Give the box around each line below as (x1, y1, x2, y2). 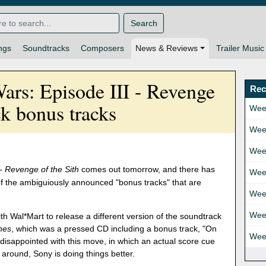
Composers (81, 43, 124, 53)
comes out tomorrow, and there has (79, 164, 215, 175)
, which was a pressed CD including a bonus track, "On (11, 224, 217, 234)
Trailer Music (216, 43, 264, 53)
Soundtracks (23, 43, 69, 53)
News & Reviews (135, 43, 198, 53)
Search (130, 18, 157, 28)
